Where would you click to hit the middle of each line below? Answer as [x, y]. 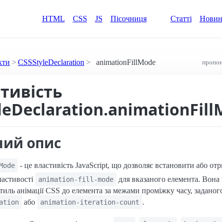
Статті [181, 19]
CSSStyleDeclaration [51, 62]
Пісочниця [128, 19]
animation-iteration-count [90, 202]
